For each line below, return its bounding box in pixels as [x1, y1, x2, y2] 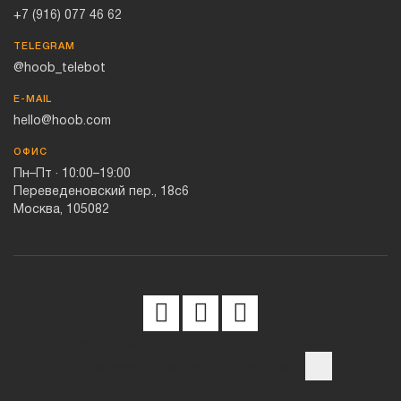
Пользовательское [243, 337, 360, 348]
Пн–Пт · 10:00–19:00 [13, 168, 131, 180]
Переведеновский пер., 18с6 [13, 186, 189, 198]
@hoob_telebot [13, 63, 106, 74]
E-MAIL [13, 95, 53, 104]
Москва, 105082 [13, 204, 109, 216]
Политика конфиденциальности [41, 337, 239, 348]
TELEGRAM [13, 42, 76, 51]
